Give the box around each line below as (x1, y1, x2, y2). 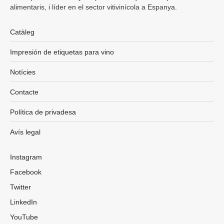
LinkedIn (10, 197, 37, 206)
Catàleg (10, 27, 34, 36)
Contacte (10, 87, 38, 96)
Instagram (10, 152, 42, 161)
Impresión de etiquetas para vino (10, 47, 114, 56)
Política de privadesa (10, 107, 76, 116)
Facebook (10, 167, 41, 176)
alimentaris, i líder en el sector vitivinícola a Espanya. (10, 2, 177, 11)
